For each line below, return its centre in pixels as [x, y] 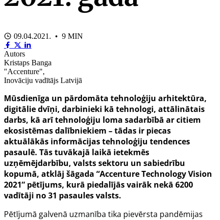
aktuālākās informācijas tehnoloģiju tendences [97, 141]
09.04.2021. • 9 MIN [47, 36]
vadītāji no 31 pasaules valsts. [63, 195]
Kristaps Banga [28, 62]
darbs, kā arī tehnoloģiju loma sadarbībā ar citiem [102, 120]
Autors [14, 54]
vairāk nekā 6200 [160, 184]
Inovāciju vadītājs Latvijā [43, 80]
